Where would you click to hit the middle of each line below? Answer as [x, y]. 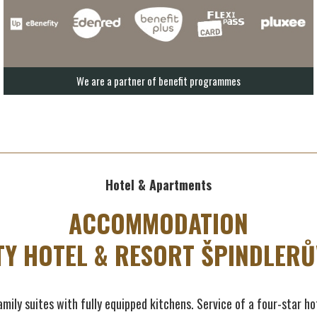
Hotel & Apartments [158, 184]
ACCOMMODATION [158, 223]
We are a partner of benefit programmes [158, 81]
